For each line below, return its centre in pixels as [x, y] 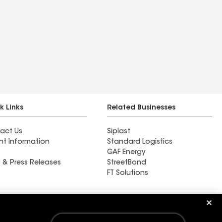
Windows [40, 216]
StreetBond [127, 163]
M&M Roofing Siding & [67, 205]
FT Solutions [128, 173]
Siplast [119, 132]
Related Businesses [141, 108]
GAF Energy [126, 153]
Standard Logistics [140, 142]
